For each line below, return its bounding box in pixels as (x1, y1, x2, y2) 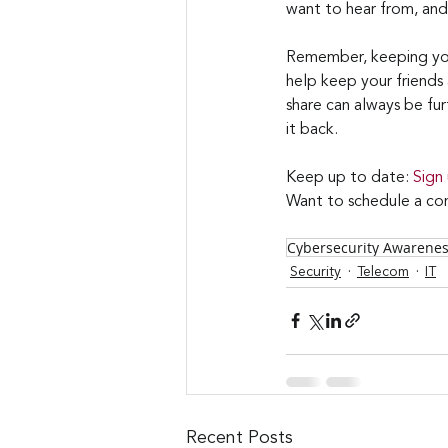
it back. (286, 121, 338, 138)
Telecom (357, 264, 409, 279)
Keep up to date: (286, 169, 413, 186)
